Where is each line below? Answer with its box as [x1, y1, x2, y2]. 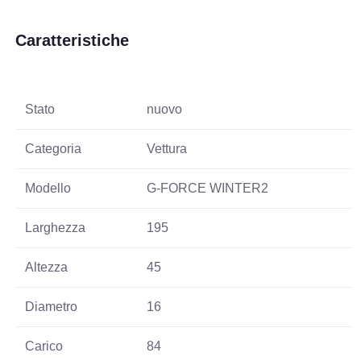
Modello [25, 181, 72, 196]
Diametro [25, 300, 78, 314]
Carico [25, 339, 64, 354]
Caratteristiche [15, 31, 130, 50]
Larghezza [25, 221, 86, 235]
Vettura [147, 142, 188, 156]
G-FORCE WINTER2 [147, 181, 269, 196]
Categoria [25, 142, 82, 156]
